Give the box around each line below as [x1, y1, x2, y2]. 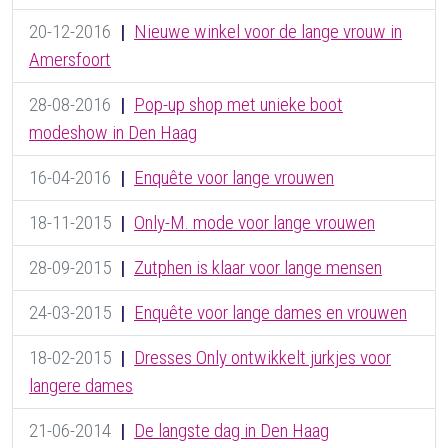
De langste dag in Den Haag [134, 419, 329, 443]
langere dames [29, 374, 133, 398]
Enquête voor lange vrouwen [134, 166, 334, 190]
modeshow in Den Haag [29, 121, 197, 145]
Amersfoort [29, 48, 111, 72]
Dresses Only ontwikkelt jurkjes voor [134, 346, 391, 370]
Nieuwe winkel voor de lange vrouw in [134, 20, 402, 44]
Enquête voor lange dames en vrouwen [134, 301, 407, 325]
